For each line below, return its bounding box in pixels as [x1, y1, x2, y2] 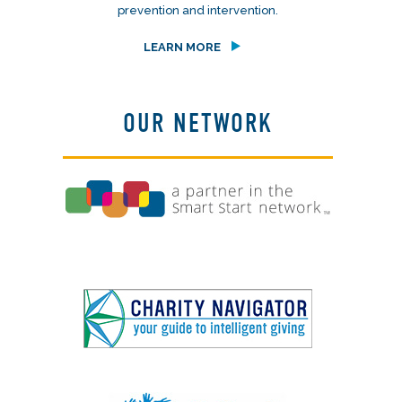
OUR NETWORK [122, 107, 273, 139]
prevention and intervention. [117, 3, 278, 17]
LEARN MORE [143, 39, 221, 54]
